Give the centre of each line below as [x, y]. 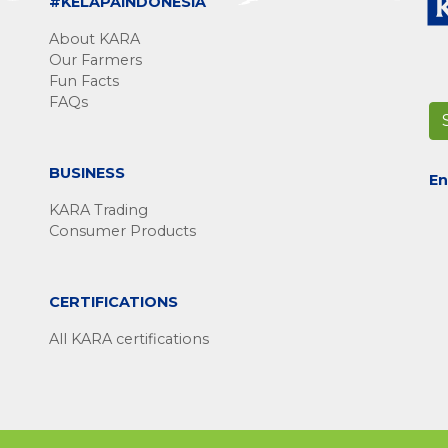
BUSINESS [87, 173]
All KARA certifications [129, 339]
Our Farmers [95, 60]
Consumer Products [122, 231]
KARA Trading [98, 210]
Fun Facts [84, 81]
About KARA [94, 39]
